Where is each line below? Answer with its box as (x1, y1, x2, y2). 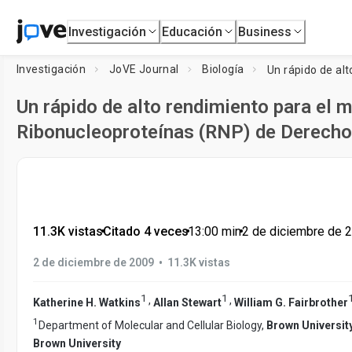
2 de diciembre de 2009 (33, 255, 154, 269)
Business (238, 24, 292, 39)
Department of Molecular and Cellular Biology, (38, 319, 266, 332)
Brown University (33, 337, 121, 350)
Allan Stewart (153, 295, 222, 309)
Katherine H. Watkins (33, 295, 141, 309)
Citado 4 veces (102, 224, 189, 239)
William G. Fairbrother (234, 295, 348, 309)
